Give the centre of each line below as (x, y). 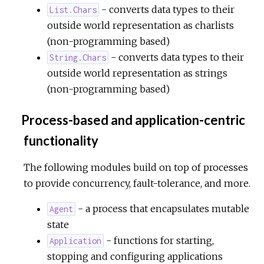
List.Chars (73, 9)
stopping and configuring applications (135, 256)
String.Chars (78, 57)
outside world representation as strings (137, 73)
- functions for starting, (159, 240)
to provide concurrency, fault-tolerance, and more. (137, 183)
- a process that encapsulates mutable (163, 208)
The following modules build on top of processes (136, 167)
